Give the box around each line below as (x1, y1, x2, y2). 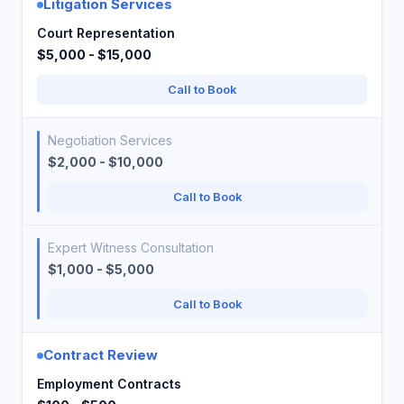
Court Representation (37, 25, 175, 41)
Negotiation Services (48, 133, 172, 148)
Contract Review (43, 346, 158, 363)
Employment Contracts (37, 376, 181, 391)
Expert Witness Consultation (48, 240, 214, 255)
